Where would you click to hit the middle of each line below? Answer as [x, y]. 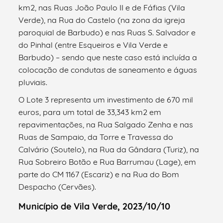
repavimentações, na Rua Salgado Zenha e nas [106, 124]
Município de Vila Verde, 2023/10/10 [95, 206]
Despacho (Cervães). [57, 186]
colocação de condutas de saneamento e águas [108, 69]
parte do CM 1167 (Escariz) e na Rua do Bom [99, 174]
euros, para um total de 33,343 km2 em [90, 112]
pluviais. [33, 82]
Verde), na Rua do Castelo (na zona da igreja [102, 20]
